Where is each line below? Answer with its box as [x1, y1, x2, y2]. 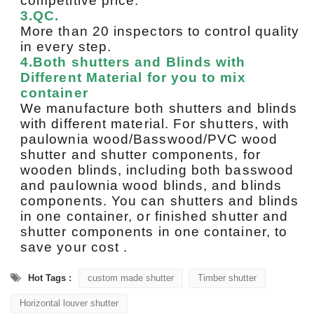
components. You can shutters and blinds [20, 193, 299, 208]
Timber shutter [198, 272, 257, 283]
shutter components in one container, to [20, 224, 288, 239]
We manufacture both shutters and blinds [20, 100, 298, 116]
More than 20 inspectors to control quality [20, 23, 300, 39]
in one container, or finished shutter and [20, 208, 289, 224]
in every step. [20, 39, 112, 54]
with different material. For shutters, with [20, 116, 290, 131]
